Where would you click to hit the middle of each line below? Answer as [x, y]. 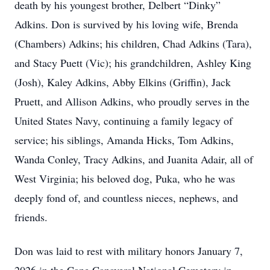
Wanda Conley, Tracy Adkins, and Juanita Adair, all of [134, 159]
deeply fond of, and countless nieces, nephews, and [126, 198]
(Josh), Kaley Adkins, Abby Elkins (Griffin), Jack [123, 82]
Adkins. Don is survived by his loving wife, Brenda [126, 24]
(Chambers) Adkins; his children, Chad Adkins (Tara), [133, 43]
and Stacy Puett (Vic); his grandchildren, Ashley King [133, 63]
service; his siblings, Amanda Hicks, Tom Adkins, [124, 140]
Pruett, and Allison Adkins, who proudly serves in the [132, 101]
